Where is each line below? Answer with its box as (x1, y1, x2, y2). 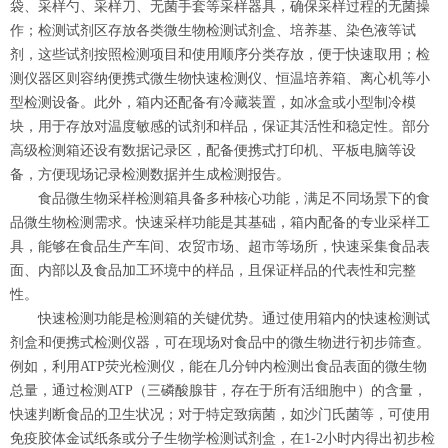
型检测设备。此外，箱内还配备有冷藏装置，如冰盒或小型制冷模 (10, 95, 416, 111)
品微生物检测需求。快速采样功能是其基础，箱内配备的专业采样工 (10, 215, 430, 231)
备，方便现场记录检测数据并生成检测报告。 (10, 167, 290, 183)
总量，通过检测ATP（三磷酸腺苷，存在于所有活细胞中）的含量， (10, 383, 427, 399)
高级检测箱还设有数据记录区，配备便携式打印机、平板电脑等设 (10, 143, 416, 159)
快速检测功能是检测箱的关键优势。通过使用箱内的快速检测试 (10, 311, 430, 327)
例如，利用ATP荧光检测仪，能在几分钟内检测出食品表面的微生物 (10, 359, 427, 375)
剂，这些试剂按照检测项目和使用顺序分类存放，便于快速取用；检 (10, 47, 430, 63)
